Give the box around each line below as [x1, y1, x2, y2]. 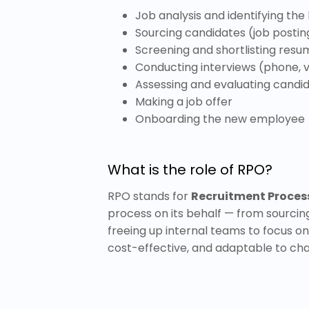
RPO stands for [108, 188, 191, 204]
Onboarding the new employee [135, 111, 305, 127]
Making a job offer [135, 94, 232, 110]
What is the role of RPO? [108, 160, 272, 179]
